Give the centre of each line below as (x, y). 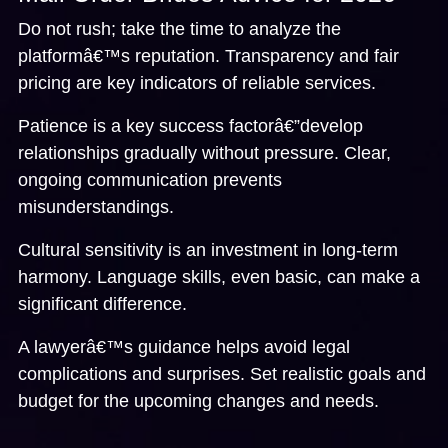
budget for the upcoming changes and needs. (198, 400)
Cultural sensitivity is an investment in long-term (208, 249)
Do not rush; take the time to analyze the (179, 28)
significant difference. (102, 303)
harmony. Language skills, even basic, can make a (219, 276)
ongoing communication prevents (150, 179)
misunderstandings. (96, 206)
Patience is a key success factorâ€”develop (190, 125)
